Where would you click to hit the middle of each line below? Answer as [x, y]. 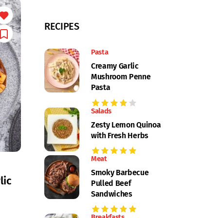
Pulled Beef [111, 183]
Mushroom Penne [121, 77]
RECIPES [62, 27]
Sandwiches [112, 194]
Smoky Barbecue [120, 172]
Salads [101, 111]
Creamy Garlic [115, 66]
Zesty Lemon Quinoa [126, 125]
